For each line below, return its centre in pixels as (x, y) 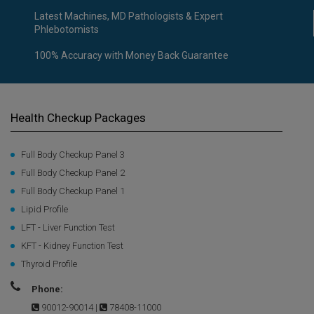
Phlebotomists (66, 30)
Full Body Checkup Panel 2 (73, 173)
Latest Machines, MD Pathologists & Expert (128, 16)
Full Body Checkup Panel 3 (73, 155)
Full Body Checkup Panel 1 (73, 191)
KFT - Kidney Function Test (72, 246)
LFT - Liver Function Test (68, 228)
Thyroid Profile (49, 264)
